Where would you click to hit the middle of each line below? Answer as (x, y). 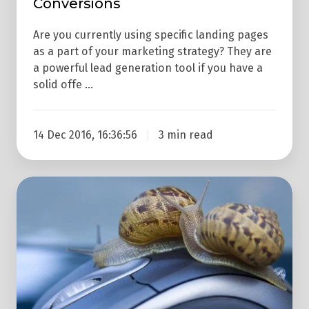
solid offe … (63, 85)
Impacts (40, 264)
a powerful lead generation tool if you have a (148, 68)
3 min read (186, 135)
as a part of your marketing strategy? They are (152, 52)
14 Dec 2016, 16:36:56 (85, 135)
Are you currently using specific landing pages (151, 35)
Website (39, 225)
